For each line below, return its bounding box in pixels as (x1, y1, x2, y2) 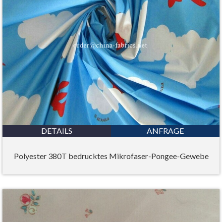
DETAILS (41, 126, 72, 136)
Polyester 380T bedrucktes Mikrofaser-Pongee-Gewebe (13, 151, 209, 161)
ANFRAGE (147, 126, 184, 136)
